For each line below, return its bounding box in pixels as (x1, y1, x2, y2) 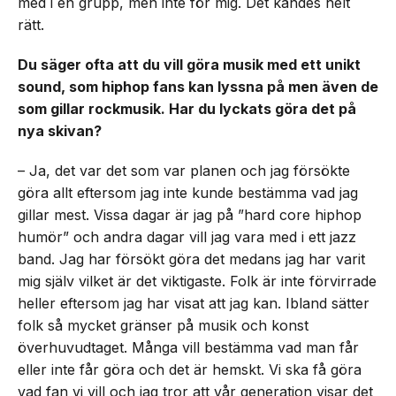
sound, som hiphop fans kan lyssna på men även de (18, 78, 378, 95)
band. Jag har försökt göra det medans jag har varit (18, 250, 365, 268)
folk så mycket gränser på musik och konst (18, 316, 308, 334)
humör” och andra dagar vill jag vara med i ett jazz (18, 228, 356, 246)
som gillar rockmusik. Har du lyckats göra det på (18, 100, 356, 118)
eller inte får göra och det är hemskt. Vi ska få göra (18, 361, 362, 378)
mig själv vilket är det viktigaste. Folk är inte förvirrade (18, 272, 377, 290)
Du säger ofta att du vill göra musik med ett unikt (18, 56, 361, 73)
